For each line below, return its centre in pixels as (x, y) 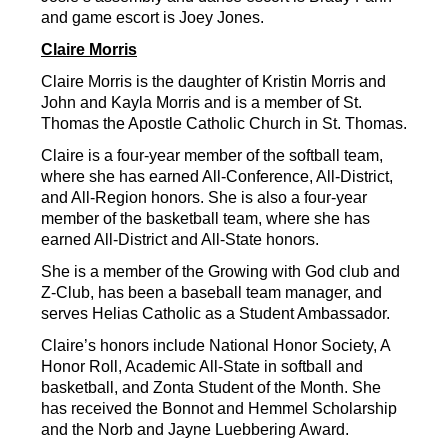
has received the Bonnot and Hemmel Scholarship (219, 409)
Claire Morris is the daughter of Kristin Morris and (213, 82)
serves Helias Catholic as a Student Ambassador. (215, 314)
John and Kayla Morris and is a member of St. (201, 103)
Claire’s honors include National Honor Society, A (215, 346)
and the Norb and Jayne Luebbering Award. (195, 430)
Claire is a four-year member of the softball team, (212, 156)
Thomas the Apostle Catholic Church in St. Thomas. (224, 124)
